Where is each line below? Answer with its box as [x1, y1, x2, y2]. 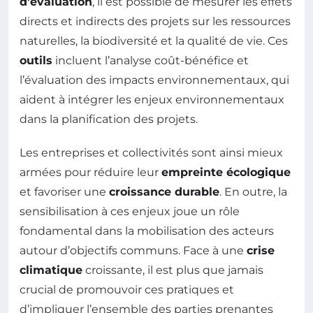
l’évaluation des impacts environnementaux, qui [20, 73, 289, 87]
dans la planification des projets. [20, 112, 198, 126]
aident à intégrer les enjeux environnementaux [20, 92, 284, 106]
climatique [20, 263, 82, 277]
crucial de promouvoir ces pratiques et [20, 282, 234, 296]
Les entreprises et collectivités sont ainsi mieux [20, 145, 283, 159]
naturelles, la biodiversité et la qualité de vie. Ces [20, 34, 288, 48]
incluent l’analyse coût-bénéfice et [52, 53, 249, 67]
